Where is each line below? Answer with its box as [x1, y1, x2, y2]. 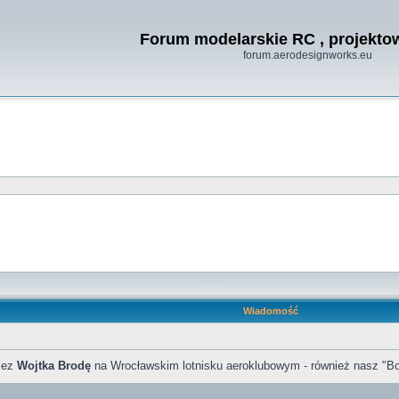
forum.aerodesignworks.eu [242, 49, 372, 61]
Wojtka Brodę [17, 359, 91, 372]
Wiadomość [242, 305, 298, 316]
